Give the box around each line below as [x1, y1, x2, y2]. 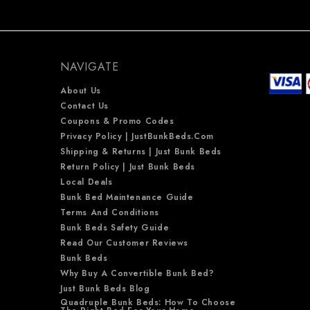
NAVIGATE [60, 58, 119, 75]
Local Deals [60, 175, 113, 188]
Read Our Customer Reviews [60, 236, 188, 249]
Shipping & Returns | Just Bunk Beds [60, 145, 221, 158]
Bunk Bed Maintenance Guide [60, 190, 194, 203]
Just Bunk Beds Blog [60, 282, 150, 295]
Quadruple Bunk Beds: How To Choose [60, 295, 236, 309]
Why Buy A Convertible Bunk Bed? [60, 266, 215, 280]
